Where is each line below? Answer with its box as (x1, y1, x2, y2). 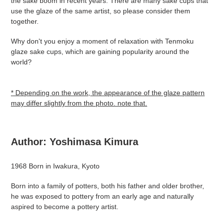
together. (11, 17, 39, 25)
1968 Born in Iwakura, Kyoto (11, 162, 100, 170)
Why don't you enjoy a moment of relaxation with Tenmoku (11, 37, 194, 46)
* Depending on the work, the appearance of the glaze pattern (11, 88, 205, 97)
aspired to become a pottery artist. (11, 203, 118, 211)
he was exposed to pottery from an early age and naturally (11, 192, 194, 201)
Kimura (101, 136, 138, 147)
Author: (11, 136, 50, 147)
